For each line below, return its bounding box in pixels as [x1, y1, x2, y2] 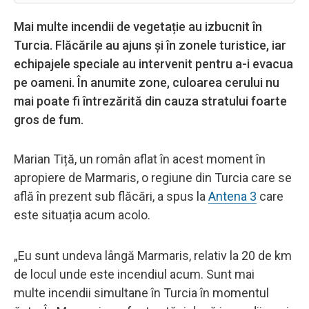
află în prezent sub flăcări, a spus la [14, 188, 208, 203]
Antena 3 [208, 188, 257, 203]
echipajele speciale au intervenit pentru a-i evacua [14, 56, 293, 71]
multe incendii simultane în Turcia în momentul [14, 285, 269, 300]
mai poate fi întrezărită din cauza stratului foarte [14, 93, 287, 108]
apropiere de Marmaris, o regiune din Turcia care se [14, 170, 292, 185]
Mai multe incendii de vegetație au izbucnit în [14, 19, 262, 34]
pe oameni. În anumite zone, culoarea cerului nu [14, 74, 279, 90]
